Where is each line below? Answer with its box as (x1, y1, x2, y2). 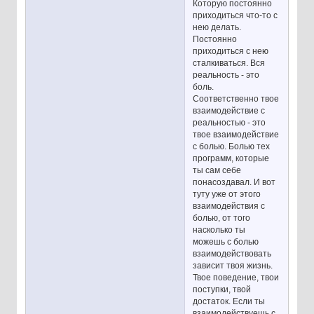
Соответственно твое (193, 93, 280, 104)
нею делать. (193, 22, 242, 32)
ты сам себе (193, 165, 242, 175)
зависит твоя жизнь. (193, 260, 273, 271)
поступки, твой (193, 284, 252, 294)
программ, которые (193, 153, 270, 163)
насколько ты (193, 224, 246, 235)
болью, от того (193, 212, 251, 223)
